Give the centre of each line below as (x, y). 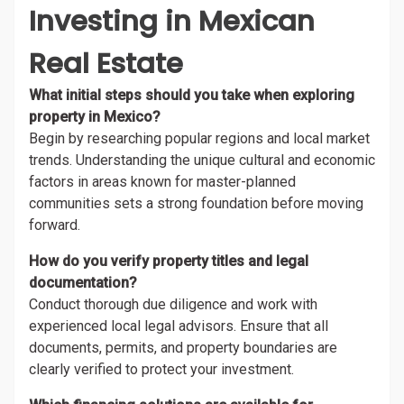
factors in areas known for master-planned (162, 182)
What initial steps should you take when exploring (192, 95)
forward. (55, 225)
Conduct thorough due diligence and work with (173, 304)
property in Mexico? (95, 117)
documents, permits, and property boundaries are (183, 348)
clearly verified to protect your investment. (161, 369)
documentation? (83, 283)
